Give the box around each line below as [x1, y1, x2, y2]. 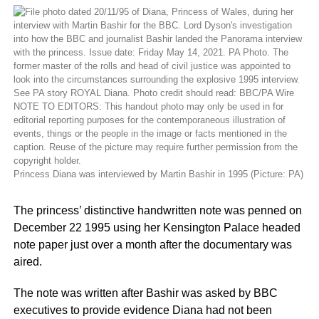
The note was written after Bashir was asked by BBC [13, 287, 278, 299]
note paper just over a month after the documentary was [13, 239, 292, 251]
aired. [13, 256, 42, 268]
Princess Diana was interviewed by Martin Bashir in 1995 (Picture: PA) [13, 169, 303, 179]
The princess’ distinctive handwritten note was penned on [13, 204, 302, 216]
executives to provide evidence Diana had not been [13, 304, 272, 316]
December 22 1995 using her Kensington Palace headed [13, 221, 300, 234]
